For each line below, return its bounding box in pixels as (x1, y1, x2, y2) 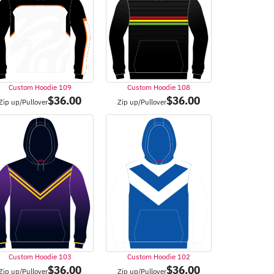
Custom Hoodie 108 (127, 82, 190, 92)
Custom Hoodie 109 (9, 82, 72, 92)
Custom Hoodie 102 (127, 251, 190, 261)
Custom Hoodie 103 (9, 251, 72, 261)
